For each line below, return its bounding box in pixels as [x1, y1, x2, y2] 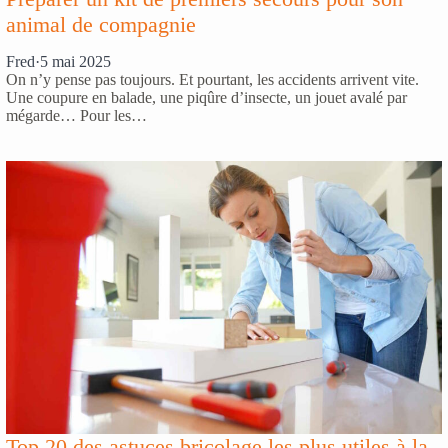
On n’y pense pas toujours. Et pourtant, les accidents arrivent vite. [6, 71, 419, 89]
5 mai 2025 [40, 53, 111, 71]
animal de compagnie [6, 12, 196, 38]
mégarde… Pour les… [6, 107, 147, 125]
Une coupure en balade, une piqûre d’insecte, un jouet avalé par [6, 89, 407, 107]
